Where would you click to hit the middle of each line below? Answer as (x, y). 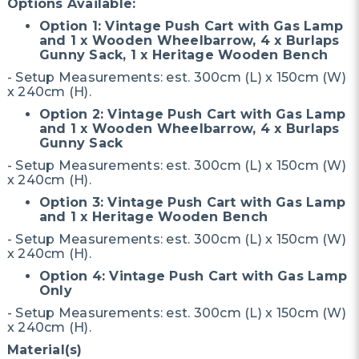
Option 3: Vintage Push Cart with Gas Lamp (192, 202)
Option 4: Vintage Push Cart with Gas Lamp (193, 276)
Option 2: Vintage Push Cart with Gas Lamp (192, 114)
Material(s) (44, 350)
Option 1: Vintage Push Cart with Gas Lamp (191, 26)
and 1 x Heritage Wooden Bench (153, 217)
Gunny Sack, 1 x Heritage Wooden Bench (184, 55)
